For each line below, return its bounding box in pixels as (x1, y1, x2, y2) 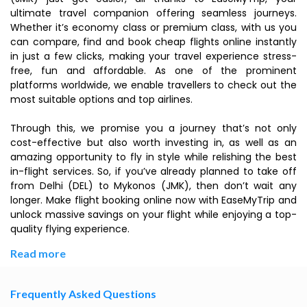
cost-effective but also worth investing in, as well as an (10, 136, 297, 149)
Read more (10, 247, 66, 260)
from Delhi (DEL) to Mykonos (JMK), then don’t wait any (10, 179, 297, 193)
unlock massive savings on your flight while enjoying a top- (10, 208, 297, 221)
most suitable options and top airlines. (10, 93, 193, 106)
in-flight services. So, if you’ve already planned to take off (10, 164, 297, 178)
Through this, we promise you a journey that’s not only (10, 121, 297, 135)
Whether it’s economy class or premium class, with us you (10, 21, 297, 34)
